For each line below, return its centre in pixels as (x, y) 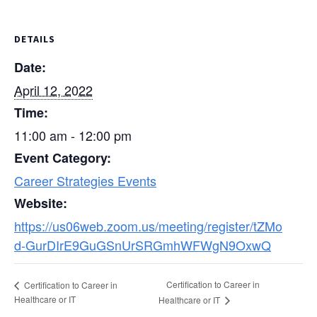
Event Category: (63, 158)
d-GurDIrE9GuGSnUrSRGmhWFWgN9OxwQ (143, 245)
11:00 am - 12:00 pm (73, 136)
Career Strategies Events (85, 181)
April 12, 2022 (53, 90)
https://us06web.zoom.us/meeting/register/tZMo (148, 226)
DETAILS (35, 39)
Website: (41, 203)
